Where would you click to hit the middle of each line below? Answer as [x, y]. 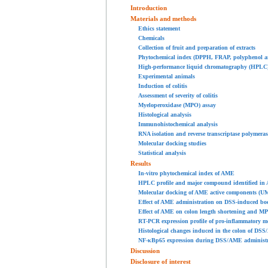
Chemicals [151, 38]
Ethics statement [159, 29]
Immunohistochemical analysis [178, 124]
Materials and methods [163, 19]
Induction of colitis [163, 86]
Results [141, 164]
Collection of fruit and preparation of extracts [197, 48]
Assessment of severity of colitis [178, 96]
